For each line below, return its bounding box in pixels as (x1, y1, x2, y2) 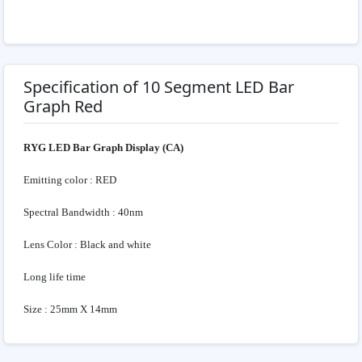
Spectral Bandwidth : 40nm (23, 206, 143, 219)
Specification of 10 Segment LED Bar (23, 76, 294, 99)
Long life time (23, 271, 86, 284)
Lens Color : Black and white (23, 238, 151, 251)
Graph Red (23, 95, 103, 118)
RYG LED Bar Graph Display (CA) (23, 141, 183, 154)
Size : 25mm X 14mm (23, 303, 117, 316)
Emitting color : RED (23, 174, 116, 187)
